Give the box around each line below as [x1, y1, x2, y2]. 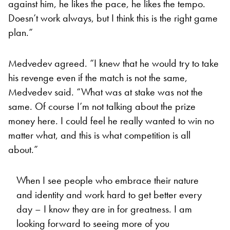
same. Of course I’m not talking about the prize [8, 100, 196, 113]
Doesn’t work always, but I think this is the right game [8, 11, 218, 25]
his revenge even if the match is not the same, [8, 71, 187, 85]
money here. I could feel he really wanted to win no [8, 114, 214, 128]
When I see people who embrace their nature [16, 174, 199, 187]
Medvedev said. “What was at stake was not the [8, 85, 203, 99]
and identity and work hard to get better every [16, 188, 202, 202]
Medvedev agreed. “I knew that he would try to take [8, 56, 219, 70]
